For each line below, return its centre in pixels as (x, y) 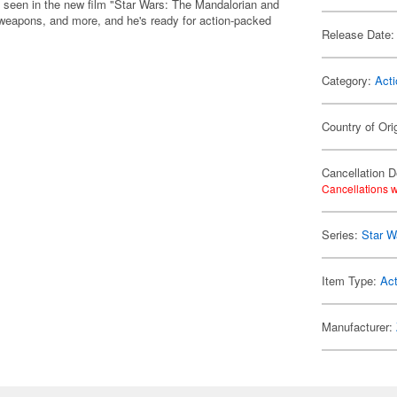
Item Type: (351, 280)
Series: (342, 234)
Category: (349, 80)
